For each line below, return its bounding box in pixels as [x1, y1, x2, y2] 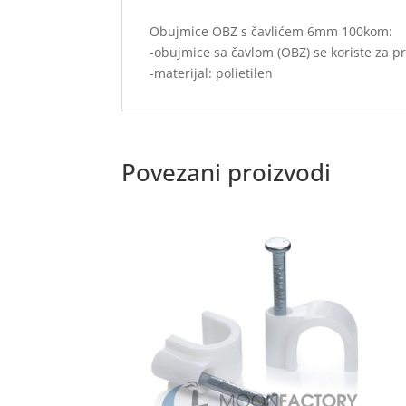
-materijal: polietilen [150, 63, 274, 82]
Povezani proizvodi [121, 155, 332, 188]
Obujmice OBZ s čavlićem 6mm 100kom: [150, 22, 393, 40]
